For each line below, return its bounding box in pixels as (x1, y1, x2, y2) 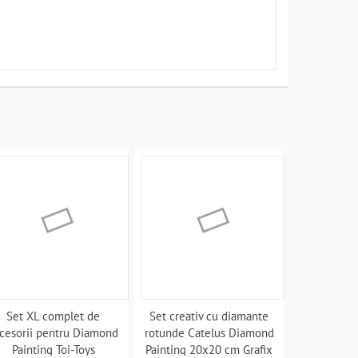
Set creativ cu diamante (149, 308, 269, 324)
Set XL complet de (6, 308, 101, 324)
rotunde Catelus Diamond (144, 325, 274, 340)
